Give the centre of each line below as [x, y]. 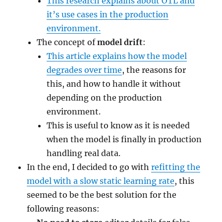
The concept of [67, 42]
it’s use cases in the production [108, 14]
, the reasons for [154, 70]
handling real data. [84, 153]
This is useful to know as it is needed [118, 125]
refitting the [176, 167]
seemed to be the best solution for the [102, 194]
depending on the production [105, 97]
